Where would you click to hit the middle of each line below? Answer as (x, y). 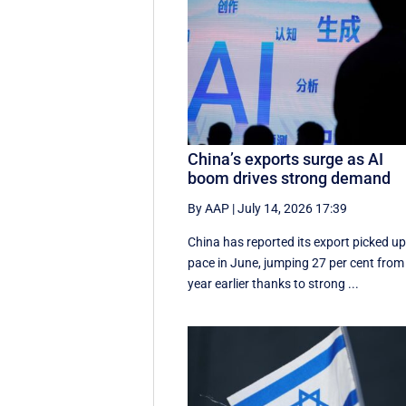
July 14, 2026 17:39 (293, 208)
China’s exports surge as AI (286, 159)
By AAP (209, 208)
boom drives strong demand (290, 178)
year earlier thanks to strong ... (274, 283)
